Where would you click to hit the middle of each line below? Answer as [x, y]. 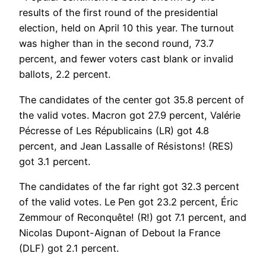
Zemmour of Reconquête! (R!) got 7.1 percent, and [133, 217]
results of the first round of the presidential [118, 13]
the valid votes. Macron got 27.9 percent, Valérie [130, 115]
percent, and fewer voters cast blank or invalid [126, 59]
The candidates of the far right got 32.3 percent [129, 186]
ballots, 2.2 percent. [65, 75]
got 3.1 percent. [55, 161]
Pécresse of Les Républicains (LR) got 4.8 [114, 130]
